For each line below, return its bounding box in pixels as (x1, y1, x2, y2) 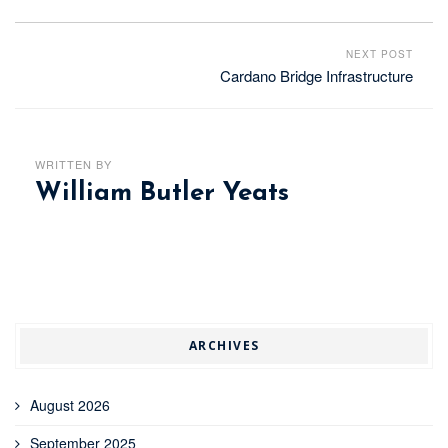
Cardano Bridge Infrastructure (220, 64, 413, 86)
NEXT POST (346, 46, 413, 61)
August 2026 (30, 395, 110, 416)
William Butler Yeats (35, 179, 289, 207)
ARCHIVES (188, 337, 260, 355)
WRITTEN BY (35, 155, 112, 172)
